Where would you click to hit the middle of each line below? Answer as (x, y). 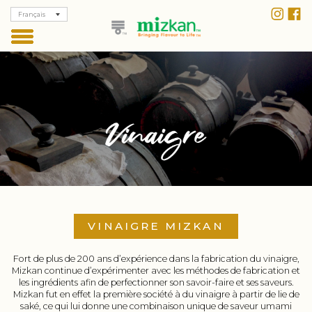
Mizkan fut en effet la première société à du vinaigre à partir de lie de (156, 295)
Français (32, 14)
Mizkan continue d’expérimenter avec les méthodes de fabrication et (156, 271)
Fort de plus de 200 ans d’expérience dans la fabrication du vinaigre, (156, 259)
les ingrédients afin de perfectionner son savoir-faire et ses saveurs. (156, 283)
